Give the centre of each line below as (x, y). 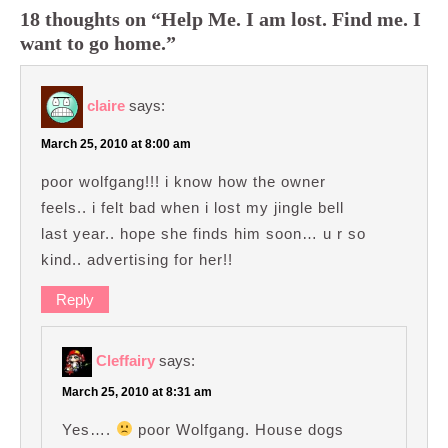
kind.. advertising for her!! (137, 259)
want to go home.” (98, 43)
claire (106, 105)
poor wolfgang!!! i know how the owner (183, 181)
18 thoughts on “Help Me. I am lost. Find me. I (220, 19)
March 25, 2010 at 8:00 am (116, 143)
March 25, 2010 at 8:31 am (137, 391)
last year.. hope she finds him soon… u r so (203, 233)
